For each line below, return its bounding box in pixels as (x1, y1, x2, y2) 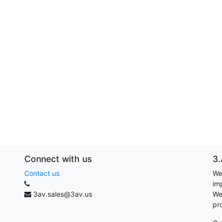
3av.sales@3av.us (33, 189, 92, 198)
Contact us (24, 168, 59, 177)
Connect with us (24, 153, 92, 164)
